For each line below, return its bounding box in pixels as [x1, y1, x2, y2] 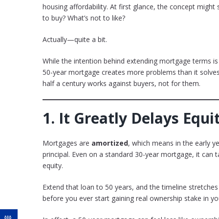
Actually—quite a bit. [43, 35, 107, 44]
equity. [43, 161, 63, 171]
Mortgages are [43, 138, 91, 148]
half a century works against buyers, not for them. [43, 79, 200, 88]
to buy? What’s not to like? [43, 13, 125, 23]
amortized [91, 138, 128, 148]
